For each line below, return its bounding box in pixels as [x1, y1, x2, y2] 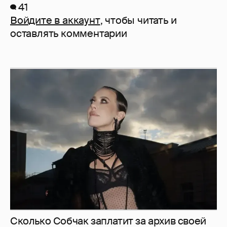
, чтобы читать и [100, 14, 177, 27]
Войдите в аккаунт [10, 14, 100, 27]
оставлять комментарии [10, 27, 127, 41]
